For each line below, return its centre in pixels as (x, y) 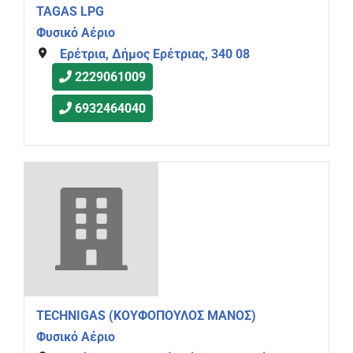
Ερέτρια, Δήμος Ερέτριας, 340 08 (154, 54)
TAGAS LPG (70, 12)
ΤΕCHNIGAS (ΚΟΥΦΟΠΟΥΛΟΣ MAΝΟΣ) (146, 316)
